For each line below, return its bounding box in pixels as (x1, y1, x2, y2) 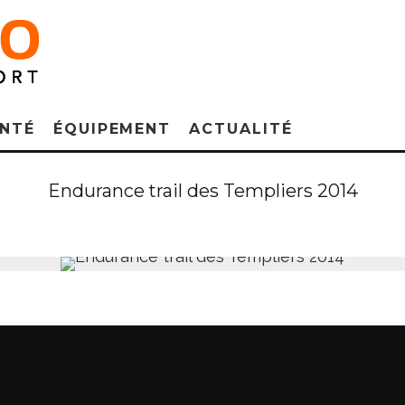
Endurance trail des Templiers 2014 (47, 180, 358, 202)
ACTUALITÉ (189, 120, 293, 137)
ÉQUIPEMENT (52, 120, 172, 137)
